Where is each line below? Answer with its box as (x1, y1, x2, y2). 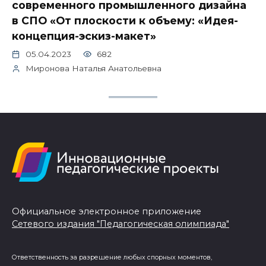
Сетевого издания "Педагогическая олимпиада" (12, 218, 229, 229)
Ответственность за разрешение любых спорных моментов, (12, 254, 212, 262)
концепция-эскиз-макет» (12, 29, 156, 42)
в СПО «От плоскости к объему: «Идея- (12, 14, 238, 27)
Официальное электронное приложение (12, 205, 201, 217)
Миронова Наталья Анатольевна (26, 63, 162, 73)
